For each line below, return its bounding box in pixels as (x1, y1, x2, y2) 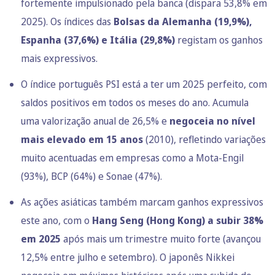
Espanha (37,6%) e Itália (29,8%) (21, 33, 175, 47)
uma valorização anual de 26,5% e (21, 114, 169, 128)
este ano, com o (21, 213, 92, 227)
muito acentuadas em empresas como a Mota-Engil (21, 150, 244, 165)
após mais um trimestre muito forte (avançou (61, 231, 261, 246)
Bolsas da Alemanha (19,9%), (114, 14, 252, 28)
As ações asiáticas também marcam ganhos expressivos (21, 195, 263, 209)
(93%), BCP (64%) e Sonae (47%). (21, 169, 162, 183)
